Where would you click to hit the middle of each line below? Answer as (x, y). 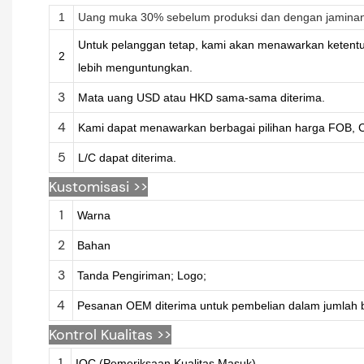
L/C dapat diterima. (127, 157)
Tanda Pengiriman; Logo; (141, 275)
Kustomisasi (89, 186)
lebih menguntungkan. (135, 67)
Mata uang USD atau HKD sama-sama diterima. (201, 97)
